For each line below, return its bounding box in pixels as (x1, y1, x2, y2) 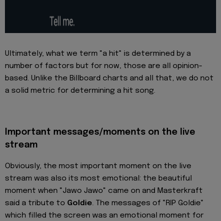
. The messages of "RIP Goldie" (92, 199, 204, 208)
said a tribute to (5, 199, 67, 208)
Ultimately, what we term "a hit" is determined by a (5, 49, 191, 58)
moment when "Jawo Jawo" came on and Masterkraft (5, 187, 203, 195)
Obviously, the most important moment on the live (5, 162, 191, 171)
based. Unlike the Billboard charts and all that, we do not (5, 74, 214, 82)
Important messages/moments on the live (5, 128, 195, 137)
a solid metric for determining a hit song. (5, 86, 155, 95)
